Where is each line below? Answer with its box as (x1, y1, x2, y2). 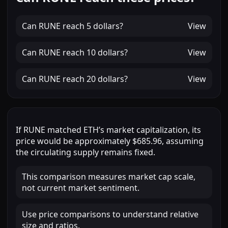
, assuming (162, 135, 204, 147)
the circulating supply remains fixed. (16, 147, 155, 158)
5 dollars (87, 20, 120, 32)
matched (45, 124, 83, 136)
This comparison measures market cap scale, (22, 171, 195, 183)
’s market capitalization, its (99, 124, 201, 136)
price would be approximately (16, 135, 132, 147)
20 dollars (87, 73, 124, 85)
